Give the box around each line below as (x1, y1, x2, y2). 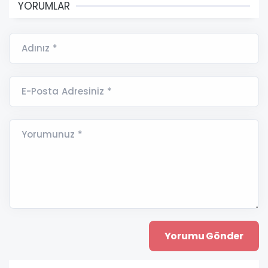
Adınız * (22, 42, 57, 55)
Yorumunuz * (22, 128, 83, 141)
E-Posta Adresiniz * (22, 85, 112, 98)
